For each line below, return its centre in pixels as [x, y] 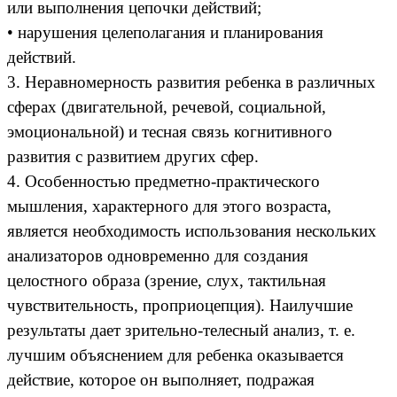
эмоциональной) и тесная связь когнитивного [170, 131]
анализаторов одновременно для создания [158, 255]
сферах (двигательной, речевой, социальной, [167, 106]
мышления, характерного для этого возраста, [169, 206]
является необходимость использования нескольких [192, 230]
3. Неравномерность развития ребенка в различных [191, 82]
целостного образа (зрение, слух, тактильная [167, 280]
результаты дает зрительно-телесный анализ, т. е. [181, 330]
